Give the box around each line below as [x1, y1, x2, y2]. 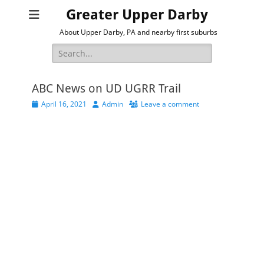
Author [92, 98, 114, 108]
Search [51, 44, 78, 55]
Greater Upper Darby [65, 6, 208, 23]
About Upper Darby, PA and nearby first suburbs [59, 27, 217, 37]
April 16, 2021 [41, 99, 87, 109]
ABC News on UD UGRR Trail [32, 81, 181, 95]
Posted [31, 98, 54, 108]
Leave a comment [141, 99, 199, 109]
